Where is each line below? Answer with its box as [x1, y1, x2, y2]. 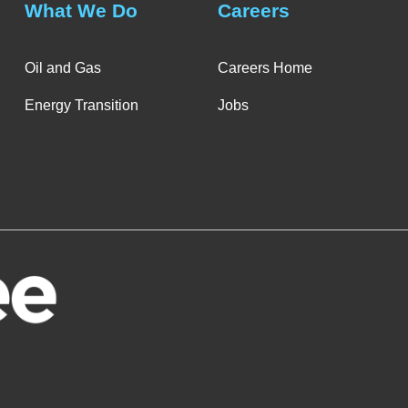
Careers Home [218, 60, 312, 76]
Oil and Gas [24, 60, 101, 76]
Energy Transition [24, 97, 138, 114]
